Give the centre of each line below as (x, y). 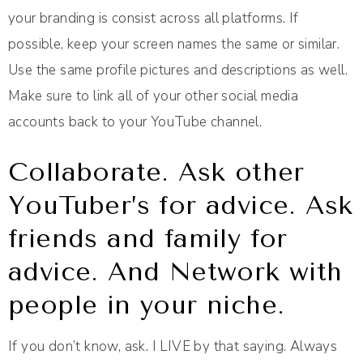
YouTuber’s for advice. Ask (181, 206)
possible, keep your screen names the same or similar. (174, 45)
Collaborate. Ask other (156, 173)
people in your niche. (147, 305)
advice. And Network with (175, 272)
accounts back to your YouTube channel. (135, 122)
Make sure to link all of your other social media (154, 96)
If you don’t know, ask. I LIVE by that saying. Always (173, 347)
